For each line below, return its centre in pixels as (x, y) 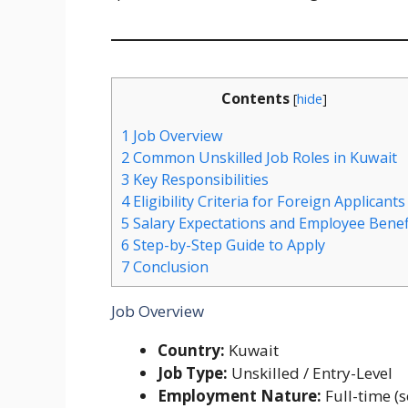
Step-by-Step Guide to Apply (227, 245)
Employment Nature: (240, 395)
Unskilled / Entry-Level (310, 372)
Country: (191, 350)
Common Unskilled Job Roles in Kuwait (263, 157)
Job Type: (193, 372)
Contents (255, 99)
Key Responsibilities (199, 179)
